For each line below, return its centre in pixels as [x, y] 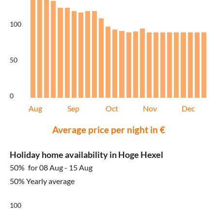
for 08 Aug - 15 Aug [60, 168]
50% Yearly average [42, 181]
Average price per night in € [108, 130]
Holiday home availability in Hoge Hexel [86, 155]
